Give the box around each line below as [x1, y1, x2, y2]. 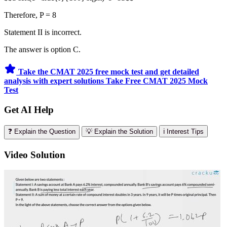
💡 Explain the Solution [86, 127, 153, 135]
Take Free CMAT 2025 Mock [106, 77, 208, 86]
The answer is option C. [4, 45, 81, 54]
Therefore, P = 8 [4, 11, 56, 20]
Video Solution [4, 149, 65, 160]
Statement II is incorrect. [4, 28, 82, 37]
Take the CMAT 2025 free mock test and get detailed [18, 67, 199, 77]
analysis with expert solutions [4, 77, 106, 86]
